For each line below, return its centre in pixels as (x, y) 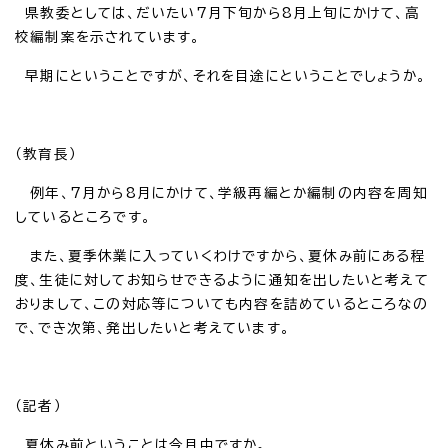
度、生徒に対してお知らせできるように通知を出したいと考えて (222, 279)
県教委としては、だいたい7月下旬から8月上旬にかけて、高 (217, 12)
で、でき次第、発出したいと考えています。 (152, 327)
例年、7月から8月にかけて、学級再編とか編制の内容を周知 (221, 192)
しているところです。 (83, 216)
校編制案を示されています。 (108, 36)
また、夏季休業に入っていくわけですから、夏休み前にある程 (220, 255)
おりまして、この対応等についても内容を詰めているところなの (221, 303)
